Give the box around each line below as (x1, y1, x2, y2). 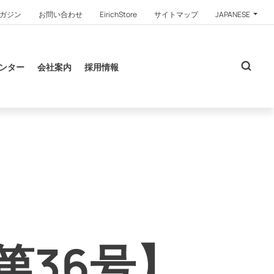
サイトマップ (154, 9, 198, 20)
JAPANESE (215, 9, 251, 20)
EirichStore (100, 9, 137, 20)
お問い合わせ (39, 9, 83, 20)
